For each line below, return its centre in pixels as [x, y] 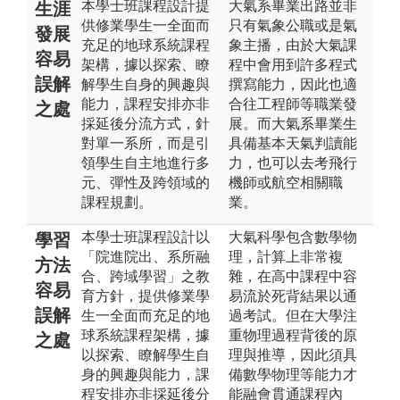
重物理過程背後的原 [293, 335]
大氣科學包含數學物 [293, 237]
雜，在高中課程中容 [293, 276]
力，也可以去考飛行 [293, 162]
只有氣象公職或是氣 [293, 25]
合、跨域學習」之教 [146, 276]
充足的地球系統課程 [146, 45]
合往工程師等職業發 [293, 104]
